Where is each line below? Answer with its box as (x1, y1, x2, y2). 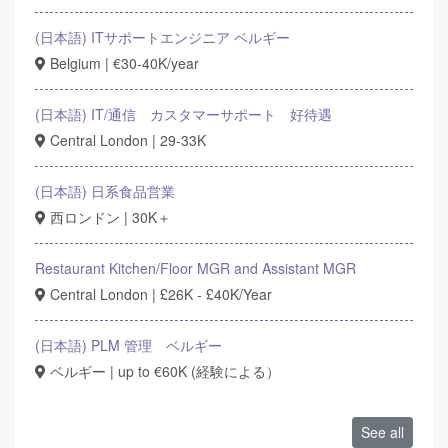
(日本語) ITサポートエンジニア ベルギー (35, 27, 290, 47)
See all (361, 422, 404, 442)
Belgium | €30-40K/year (46, 53, 199, 73)
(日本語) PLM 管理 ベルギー (35, 335, 222, 355)
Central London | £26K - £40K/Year (46, 284, 272, 304)
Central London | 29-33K (46, 130, 206, 150)
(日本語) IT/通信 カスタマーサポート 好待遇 (35, 104, 332, 124)
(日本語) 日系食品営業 (35, 181, 175, 201)
